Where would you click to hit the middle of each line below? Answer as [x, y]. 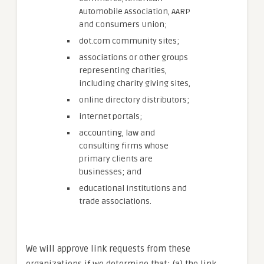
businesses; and [110, 172]
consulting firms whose [124, 146]
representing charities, [123, 70]
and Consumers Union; [123, 24]
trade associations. [115, 201]
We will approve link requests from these [108, 249]
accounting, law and [117, 133]
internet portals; [111, 116]
